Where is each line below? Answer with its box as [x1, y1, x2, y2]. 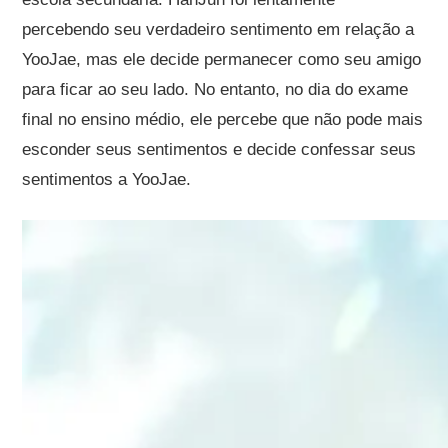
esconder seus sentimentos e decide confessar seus [22, 139, 417, 159]
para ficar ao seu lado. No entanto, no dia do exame [22, 79, 409, 99]
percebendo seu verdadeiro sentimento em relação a [22, 19, 415, 39]
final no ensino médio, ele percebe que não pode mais [22, 109, 424, 129]
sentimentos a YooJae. [22, 169, 192, 189]
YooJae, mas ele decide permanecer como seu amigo [22, 49, 422, 69]
